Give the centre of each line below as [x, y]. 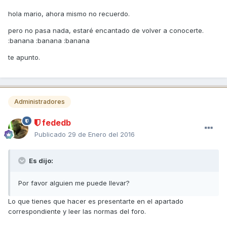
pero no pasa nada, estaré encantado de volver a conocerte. [106, 30]
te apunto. [24, 57]
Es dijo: [40, 160]
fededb [55, 122]
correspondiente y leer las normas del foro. [77, 211]
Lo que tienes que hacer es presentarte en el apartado [96, 201]
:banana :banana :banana [49, 40]
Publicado [51, 134]
